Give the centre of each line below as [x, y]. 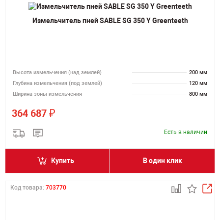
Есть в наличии [186, 132]
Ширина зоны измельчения [47, 94]
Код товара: [28, 188]
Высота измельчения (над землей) [57, 72]
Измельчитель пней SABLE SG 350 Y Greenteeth [110, 20]
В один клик [162, 161]
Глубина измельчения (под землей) [57, 83]
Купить [63, 161]
